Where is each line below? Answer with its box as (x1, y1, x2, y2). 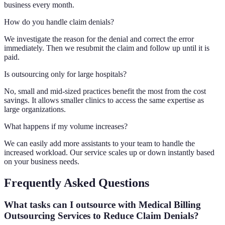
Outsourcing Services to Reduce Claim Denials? (4, 210, 199, 221)
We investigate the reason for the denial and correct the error (4, 34, 194, 43)
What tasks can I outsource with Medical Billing (4, 199, 201, 210)
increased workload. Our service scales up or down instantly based (4, 148, 214, 157)
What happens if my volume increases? (4, 122, 128, 131)
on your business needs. (4, 157, 79, 166)
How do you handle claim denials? (4, 17, 114, 26)
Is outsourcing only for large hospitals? (4, 69, 127, 78)
